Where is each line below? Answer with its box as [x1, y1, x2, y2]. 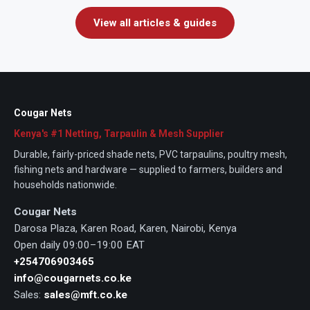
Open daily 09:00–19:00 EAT [14, 238, 145, 251]
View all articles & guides [93, 16, 217, 29]
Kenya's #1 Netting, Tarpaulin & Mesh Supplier [14, 127, 224, 139]
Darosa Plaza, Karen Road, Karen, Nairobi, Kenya [14, 221, 237, 235]
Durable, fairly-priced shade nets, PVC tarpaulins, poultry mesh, [14, 148, 287, 160]
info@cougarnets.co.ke [14, 271, 131, 284]
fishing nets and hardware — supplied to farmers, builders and [14, 163, 282, 175]
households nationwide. [14, 179, 117, 190]
